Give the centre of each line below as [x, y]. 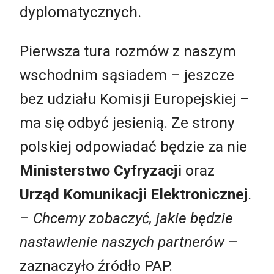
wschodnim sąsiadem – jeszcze [127, 75]
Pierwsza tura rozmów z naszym [128, 51]
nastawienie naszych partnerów [122, 242]
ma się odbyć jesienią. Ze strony [127, 122]
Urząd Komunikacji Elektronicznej [134, 194]
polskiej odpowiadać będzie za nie [133, 146]
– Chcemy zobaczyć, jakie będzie [126, 218]
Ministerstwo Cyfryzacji [101, 170]
